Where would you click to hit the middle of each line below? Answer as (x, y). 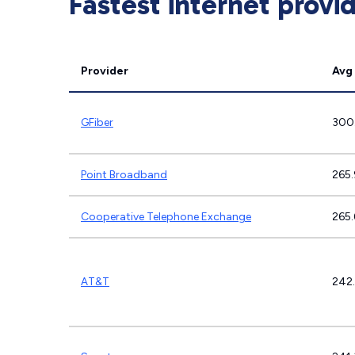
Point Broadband (124, 175)
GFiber (97, 122)
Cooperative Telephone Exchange (166, 217)
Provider (105, 71)
